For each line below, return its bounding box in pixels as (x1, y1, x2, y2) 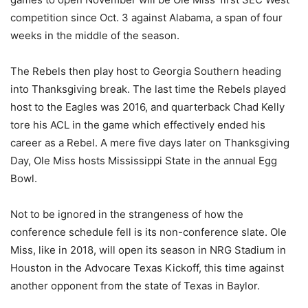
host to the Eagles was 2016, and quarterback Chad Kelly (10, 100, 285, 113)
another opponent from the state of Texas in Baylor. (10, 278, 260, 292)
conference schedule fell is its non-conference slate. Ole (10, 225, 287, 239)
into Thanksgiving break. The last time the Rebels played (10, 82, 286, 96)
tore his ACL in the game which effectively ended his (10, 118, 265, 131)
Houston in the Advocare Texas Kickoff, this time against (10, 261, 284, 274)
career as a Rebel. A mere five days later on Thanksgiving (10, 135, 289, 149)
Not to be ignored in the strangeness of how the (10, 207, 243, 221)
